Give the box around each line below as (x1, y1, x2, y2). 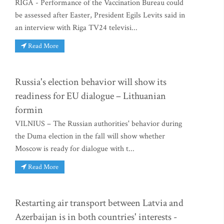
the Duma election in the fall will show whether (15, 130, 165, 141)
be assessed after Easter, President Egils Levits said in (15, 10, 185, 21)
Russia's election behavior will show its (15, 75, 166, 88)
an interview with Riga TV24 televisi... (15, 22, 137, 33)
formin (15, 103, 43, 116)
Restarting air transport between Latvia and (15, 196, 183, 209)
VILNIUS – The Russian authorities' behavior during (15, 118, 182, 129)
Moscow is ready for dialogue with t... (15, 143, 134, 154)
